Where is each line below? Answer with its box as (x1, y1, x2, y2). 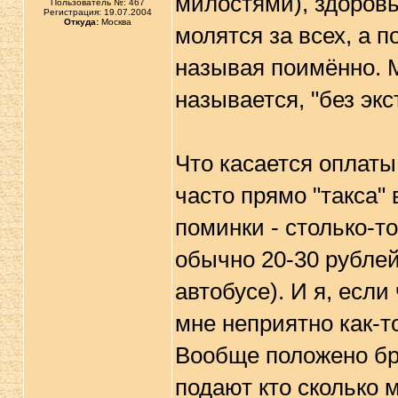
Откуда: (63, 17, 99, 27)
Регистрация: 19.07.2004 (43, 7, 152, 17)
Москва (98, 17, 131, 27)
